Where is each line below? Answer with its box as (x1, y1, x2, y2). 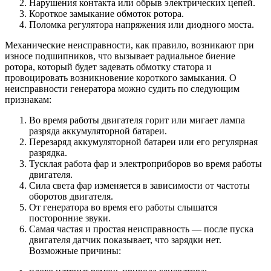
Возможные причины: (29, 246, 121, 256)
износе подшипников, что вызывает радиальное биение (5, 51, 235, 62)
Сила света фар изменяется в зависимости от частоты (29, 180, 250, 191)
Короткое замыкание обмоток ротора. (29, 8, 184, 19)
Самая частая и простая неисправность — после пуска (29, 224, 253, 235)
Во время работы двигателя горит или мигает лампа (29, 115, 245, 126)
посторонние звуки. (29, 213, 111, 224)
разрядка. (29, 148, 67, 158)
